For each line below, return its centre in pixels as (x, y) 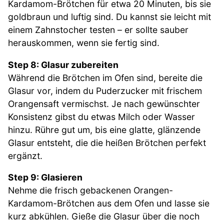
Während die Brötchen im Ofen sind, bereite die (105, 77)
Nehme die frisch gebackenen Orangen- (90, 190)
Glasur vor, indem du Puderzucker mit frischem (105, 90)
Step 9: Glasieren (45, 177)
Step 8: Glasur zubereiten (63, 64)
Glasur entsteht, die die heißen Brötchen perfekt (107, 142)
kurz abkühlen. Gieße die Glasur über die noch (104, 216)
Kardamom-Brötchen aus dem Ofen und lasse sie (109, 203)
